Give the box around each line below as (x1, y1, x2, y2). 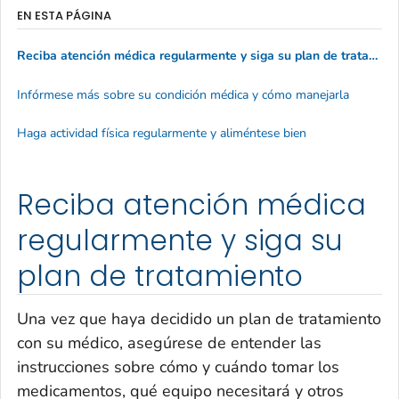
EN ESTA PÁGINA (17, 6, 111, 24)
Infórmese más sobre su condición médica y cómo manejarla (17, 85, 349, 103)
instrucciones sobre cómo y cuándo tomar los (17, 355, 339, 378)
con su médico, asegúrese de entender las (17, 331, 322, 354)
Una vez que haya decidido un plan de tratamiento (17, 307, 381, 330)
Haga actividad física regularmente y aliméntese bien (17, 125, 306, 142)
